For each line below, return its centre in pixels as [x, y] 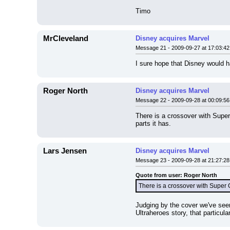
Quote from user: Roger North [176, 175]
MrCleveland [66, 39]
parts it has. [153, 123]
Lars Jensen [65, 151]
